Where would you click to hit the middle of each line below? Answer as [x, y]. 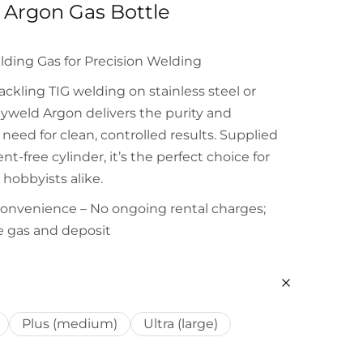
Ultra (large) [180, 324]
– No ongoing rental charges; [171, 208]
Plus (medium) [69, 324]
